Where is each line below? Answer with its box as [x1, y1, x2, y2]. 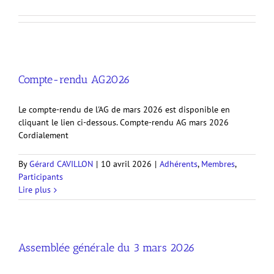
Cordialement [18, 130, 68, 141]
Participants [18, 171, 63, 182]
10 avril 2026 [101, 158, 152, 169]
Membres [201, 158, 235, 169]
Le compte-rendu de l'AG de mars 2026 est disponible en [18, 104, 230, 115]
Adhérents [160, 158, 198, 169]
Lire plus [18, 184, 51, 195]
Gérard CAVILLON [29, 158, 93, 169]
